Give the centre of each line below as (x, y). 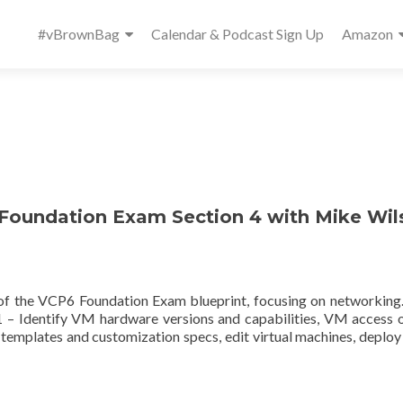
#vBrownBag (79, 34)
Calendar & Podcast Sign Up (237, 34)
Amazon (367, 34)
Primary (75, 15)
